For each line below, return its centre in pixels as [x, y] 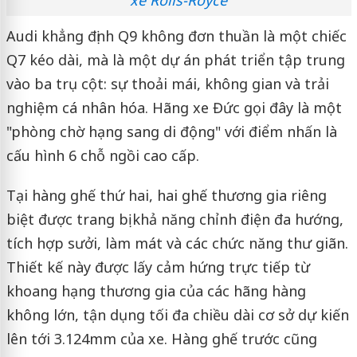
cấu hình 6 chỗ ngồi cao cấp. [102, 155]
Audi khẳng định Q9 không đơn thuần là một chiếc [176, 35]
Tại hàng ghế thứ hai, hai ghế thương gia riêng [166, 195]
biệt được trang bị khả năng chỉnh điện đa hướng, [175, 219]
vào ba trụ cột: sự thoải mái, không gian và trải [167, 83]
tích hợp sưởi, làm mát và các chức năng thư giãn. [177, 243]
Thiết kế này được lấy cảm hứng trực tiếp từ [158, 267]
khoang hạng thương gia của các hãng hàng [156, 290]
